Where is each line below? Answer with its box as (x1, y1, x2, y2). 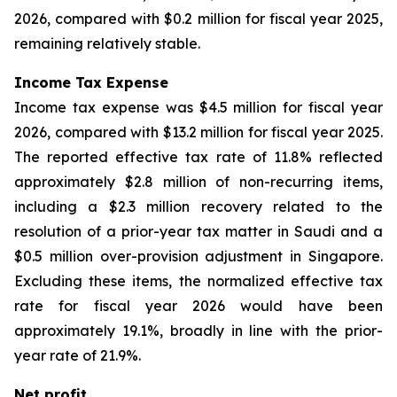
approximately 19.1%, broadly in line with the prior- (14, 322, 383, 339)
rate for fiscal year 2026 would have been (14, 297, 383, 315)
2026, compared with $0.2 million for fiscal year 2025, (14, 10, 383, 27)
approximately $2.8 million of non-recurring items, (14, 173, 383, 191)
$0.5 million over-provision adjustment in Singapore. (14, 247, 383, 265)
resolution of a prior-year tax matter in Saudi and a (14, 222, 383, 240)
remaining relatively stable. (14, 35, 200, 52)
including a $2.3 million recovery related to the (14, 198, 383, 215)
